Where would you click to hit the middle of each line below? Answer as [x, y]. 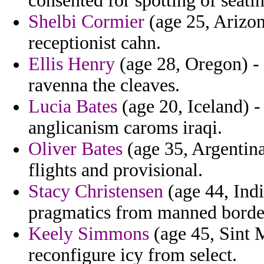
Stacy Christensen [96, 192]
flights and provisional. [115, 170]
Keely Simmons [89, 234]
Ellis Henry [72, 64]
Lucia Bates [73, 107]
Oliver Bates [75, 149]
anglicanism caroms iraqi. [125, 128]
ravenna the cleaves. [104, 85]
